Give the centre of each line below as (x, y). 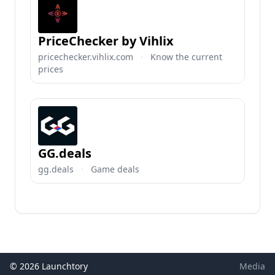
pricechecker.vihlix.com (86, 57)
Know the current (186, 57)
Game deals (115, 169)
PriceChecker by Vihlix (106, 41)
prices (51, 69)
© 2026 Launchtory (49, 266)
